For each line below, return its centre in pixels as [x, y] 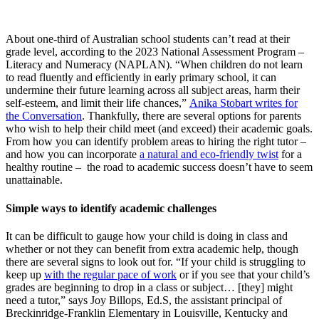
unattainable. [36, 180]
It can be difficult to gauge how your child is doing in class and [147, 236]
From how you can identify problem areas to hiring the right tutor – [156, 142]
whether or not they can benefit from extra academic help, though [152, 249]
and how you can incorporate [73, 155]
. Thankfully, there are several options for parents [192, 116]
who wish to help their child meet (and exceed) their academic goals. [159, 129]
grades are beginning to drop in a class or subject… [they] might [149, 287]
